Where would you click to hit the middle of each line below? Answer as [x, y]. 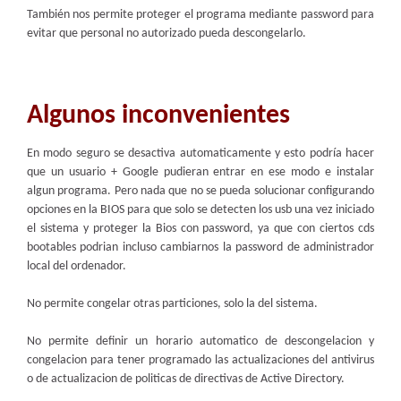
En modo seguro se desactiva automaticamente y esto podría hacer [200, 153]
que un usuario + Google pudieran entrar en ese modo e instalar [200, 172]
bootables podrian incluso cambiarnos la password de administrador [200, 247]
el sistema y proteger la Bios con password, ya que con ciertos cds [200, 228]
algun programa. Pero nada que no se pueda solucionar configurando [200, 191]
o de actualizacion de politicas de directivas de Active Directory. [186, 379]
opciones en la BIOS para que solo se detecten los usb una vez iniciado [200, 209]
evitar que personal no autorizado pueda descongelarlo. [166, 33]
